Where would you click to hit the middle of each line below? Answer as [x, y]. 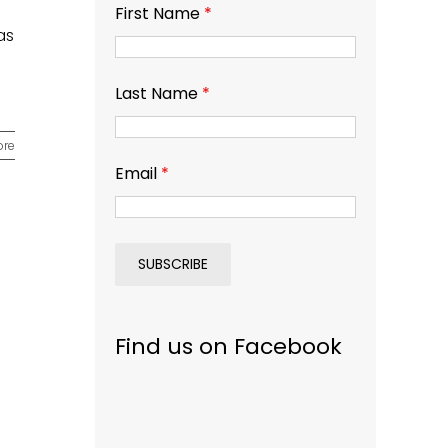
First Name [160, 13]
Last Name [159, 93]
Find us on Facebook [229, 346]
